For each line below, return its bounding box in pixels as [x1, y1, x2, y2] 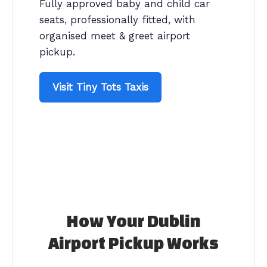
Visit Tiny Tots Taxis [52, 80, 148, 93]
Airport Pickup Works [48, 233, 219, 252]
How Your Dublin [66, 211, 201, 230]
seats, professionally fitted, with [39, 13, 195, 26]
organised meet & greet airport [39, 29, 190, 42]
